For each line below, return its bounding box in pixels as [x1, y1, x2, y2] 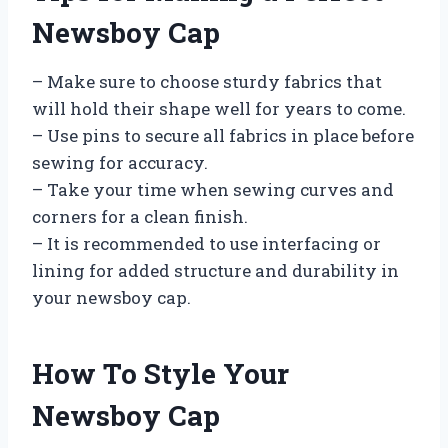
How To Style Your [32, 354, 289, 392]
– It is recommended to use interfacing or [32, 231, 381, 255]
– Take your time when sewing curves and [32, 177, 394, 201]
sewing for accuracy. [32, 150, 208, 174]
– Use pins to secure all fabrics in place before [32, 123, 414, 147]
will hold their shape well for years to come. [32, 96, 406, 120]
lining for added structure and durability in [32, 258, 399, 282]
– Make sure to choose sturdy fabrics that [32, 69, 382, 93]
